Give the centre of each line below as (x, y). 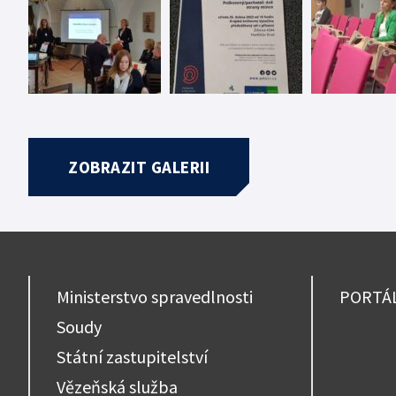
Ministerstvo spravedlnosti (155, 297)
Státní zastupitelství (132, 357)
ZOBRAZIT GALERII (139, 168)
